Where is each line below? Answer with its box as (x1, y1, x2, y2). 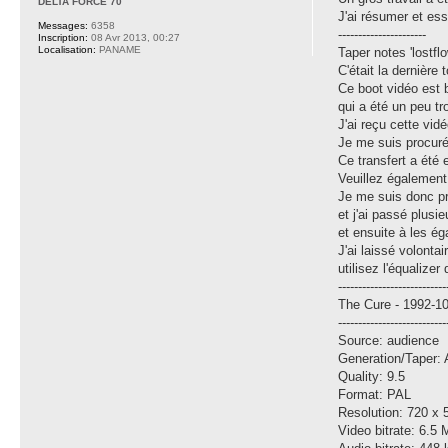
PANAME (96, 44, 141, 56)
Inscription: (38, 32, 88, 44)
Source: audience (338, 332, 440, 348)
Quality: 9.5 (338, 368, 406, 384)
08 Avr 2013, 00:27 (88, 32, 180, 44)
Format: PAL (338, 386, 412, 402)
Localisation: (38, 44, 96, 56)
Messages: (38, 20, 88, 32)
